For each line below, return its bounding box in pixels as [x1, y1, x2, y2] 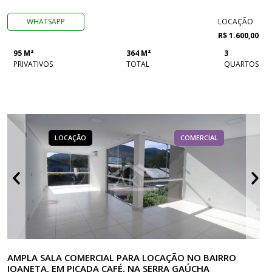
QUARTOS [224, 59, 259, 69]
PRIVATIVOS [13, 59, 53, 69]
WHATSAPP [27, 16, 66, 27]
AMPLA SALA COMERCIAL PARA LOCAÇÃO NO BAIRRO [7, 251, 236, 263]
